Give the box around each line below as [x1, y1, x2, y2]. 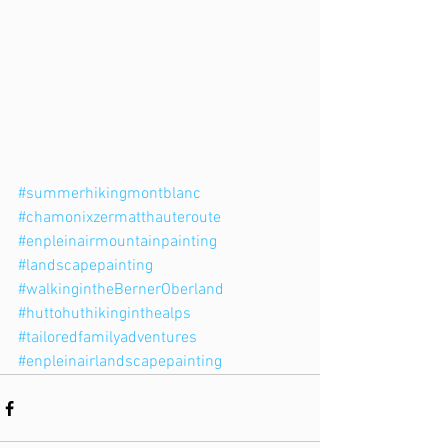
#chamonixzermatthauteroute [18, 208, 221, 229]
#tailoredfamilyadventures [18, 328, 197, 349]
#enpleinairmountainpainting [18, 232, 217, 253]
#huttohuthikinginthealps [18, 304, 191, 325]
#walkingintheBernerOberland [18, 280, 224, 301]
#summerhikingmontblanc [18, 184, 201, 205]
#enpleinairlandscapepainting [18, 352, 222, 373]
